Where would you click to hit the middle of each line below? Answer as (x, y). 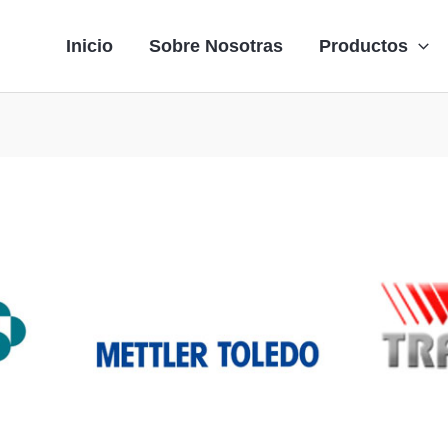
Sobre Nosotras (215, 45)
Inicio (89, 45)
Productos (363, 45)
